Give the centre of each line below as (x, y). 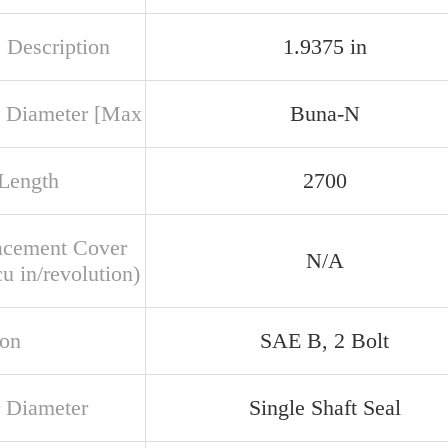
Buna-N (324, 113)
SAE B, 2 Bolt (324, 340)
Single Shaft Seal (324, 407)
